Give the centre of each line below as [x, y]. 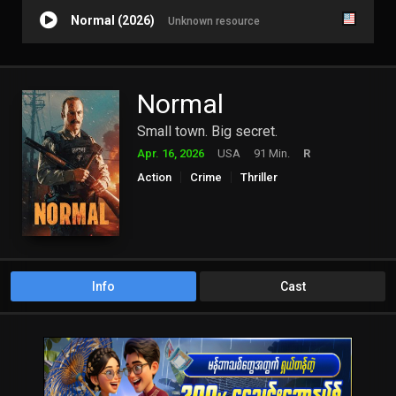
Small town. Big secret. [207, 132]
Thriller [259, 178]
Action [154, 178]
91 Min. [272, 154]
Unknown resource [214, 22]
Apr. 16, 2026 [171, 154]
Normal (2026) [113, 21]
